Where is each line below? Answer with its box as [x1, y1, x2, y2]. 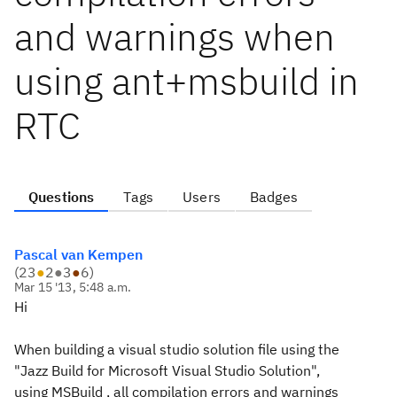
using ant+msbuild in [14, 57, 359, 105]
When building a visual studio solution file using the [14, 340, 339, 358]
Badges [249, 188, 298, 206]
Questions [28, 188, 95, 206]
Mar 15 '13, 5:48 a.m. [14, 279, 132, 295]
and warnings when [14, 12, 335, 61]
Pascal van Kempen [14, 245, 143, 263]
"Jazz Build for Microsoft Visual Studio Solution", [14, 362, 320, 379]
